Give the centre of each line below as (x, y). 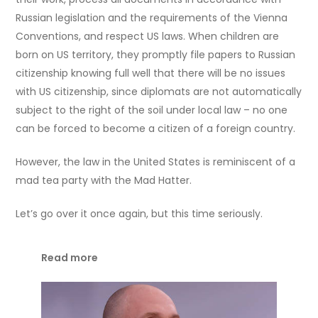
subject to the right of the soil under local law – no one (152, 110)
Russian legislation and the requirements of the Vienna (152, 18)
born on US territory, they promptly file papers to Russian (156, 55)
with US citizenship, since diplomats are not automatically (159, 92)
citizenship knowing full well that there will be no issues (151, 73)
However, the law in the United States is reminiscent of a (156, 162)
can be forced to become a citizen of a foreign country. (156, 129)
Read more (70, 258)
